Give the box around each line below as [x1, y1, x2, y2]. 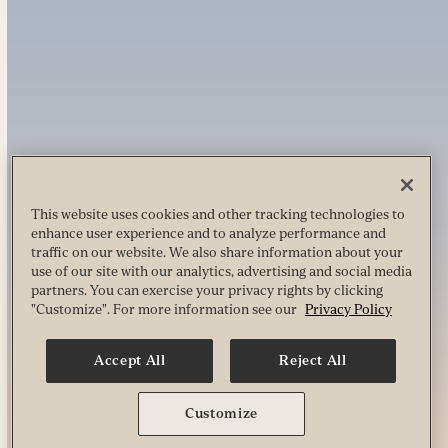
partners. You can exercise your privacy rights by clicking [30, 282, 383, 298]
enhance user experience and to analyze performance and [30, 225, 386, 241]
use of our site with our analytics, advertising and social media [30, 263, 412, 279]
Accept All [94, 352, 166, 368]
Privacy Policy [304, 301, 392, 317]
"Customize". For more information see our [30, 301, 300, 317]
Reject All [279, 352, 347, 368]
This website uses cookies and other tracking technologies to [30, 206, 405, 222]
